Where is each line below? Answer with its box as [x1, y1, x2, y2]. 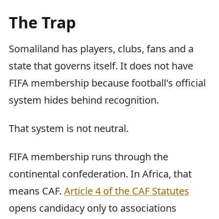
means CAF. [9, 184, 64, 197]
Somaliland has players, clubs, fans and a [9, 42, 194, 55]
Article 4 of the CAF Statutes [64, 184, 189, 197]
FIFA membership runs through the [9, 150, 168, 163]
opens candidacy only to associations [9, 201, 176, 215]
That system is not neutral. [9, 121, 129, 135]
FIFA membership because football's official [9, 76, 206, 89]
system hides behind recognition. [9, 93, 159, 107]
